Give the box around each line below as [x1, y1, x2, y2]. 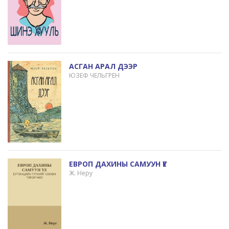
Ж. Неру [68, 168, 93, 177]
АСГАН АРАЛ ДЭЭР [68, 61, 138, 71]
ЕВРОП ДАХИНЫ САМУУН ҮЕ [68, 158, 167, 169]
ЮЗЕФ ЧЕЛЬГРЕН [68, 71, 120, 80]
